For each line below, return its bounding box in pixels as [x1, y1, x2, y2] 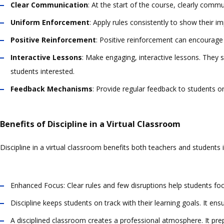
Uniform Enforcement [10, 17, 89, 27]
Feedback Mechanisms [10, 84, 92, 94]
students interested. [10, 66, 74, 76]
